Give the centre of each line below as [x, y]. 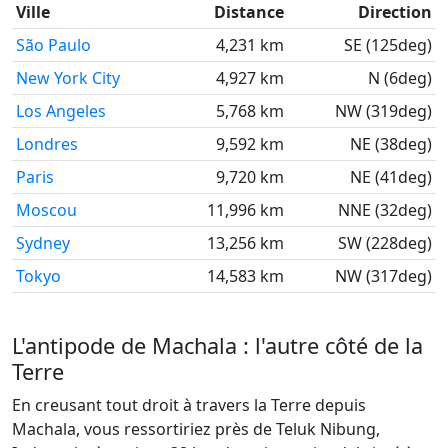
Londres [47, 144]
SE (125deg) [388, 45]
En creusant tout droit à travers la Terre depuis [189, 405]
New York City [68, 78]
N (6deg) [400, 78]
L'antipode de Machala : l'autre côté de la [217, 345]
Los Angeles [61, 111]
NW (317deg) [383, 276]
